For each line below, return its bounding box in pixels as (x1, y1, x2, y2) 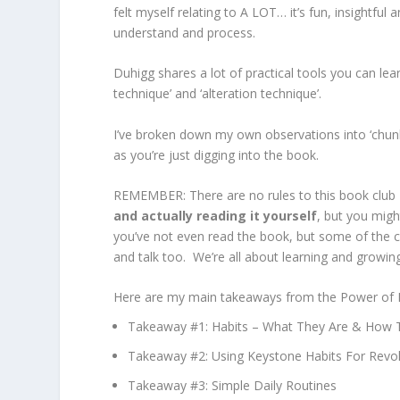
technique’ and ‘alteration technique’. (113, 85, 322, 103)
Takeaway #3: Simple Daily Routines (128, 376, 337, 394)
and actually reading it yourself (113, 206, 318, 224)
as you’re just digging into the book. (113, 146, 320, 163)
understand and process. (113, 23, 256, 41)
